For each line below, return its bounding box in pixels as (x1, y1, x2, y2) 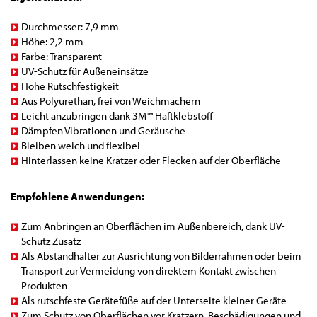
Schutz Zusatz (21, 234, 81, 248)
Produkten (21, 279, 67, 293)
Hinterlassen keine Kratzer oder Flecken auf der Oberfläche (21, 154, 281, 168)
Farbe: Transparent (21, 50, 102, 64)
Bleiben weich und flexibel (21, 139, 140, 153)
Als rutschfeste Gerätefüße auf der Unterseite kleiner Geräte (21, 294, 287, 308)
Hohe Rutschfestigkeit (21, 79, 119, 93)
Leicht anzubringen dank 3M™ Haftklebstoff (21, 109, 213, 123)
